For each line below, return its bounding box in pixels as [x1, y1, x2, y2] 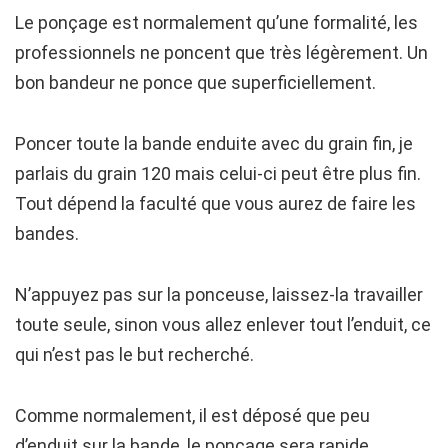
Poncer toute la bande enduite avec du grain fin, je [15, 132, 413, 154]
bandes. [15, 222, 79, 244]
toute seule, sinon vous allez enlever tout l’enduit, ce [15, 313, 431, 335]
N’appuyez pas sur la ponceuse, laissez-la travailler [15, 283, 423, 305]
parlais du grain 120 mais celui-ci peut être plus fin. [15, 162, 421, 184]
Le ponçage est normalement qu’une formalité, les [15, 11, 418, 33]
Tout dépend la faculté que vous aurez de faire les [15, 192, 416, 214]
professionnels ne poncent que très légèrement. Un [15, 41, 428, 63]
